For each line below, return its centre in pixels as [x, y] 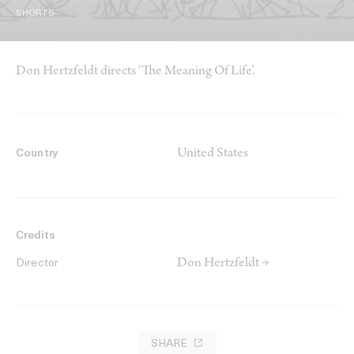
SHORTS [35, 14]
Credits [36, 236]
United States [213, 154]
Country [37, 154]
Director [38, 264]
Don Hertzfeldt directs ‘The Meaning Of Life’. [136, 72]
